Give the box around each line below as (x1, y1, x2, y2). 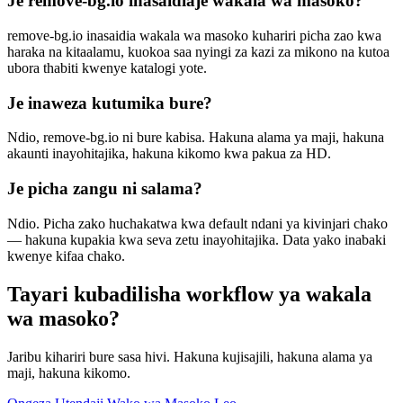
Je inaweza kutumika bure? (7, 93, 212, 112)
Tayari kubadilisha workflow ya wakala (7, 282, 372, 306)
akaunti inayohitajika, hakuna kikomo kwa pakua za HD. (7, 146, 331, 162)
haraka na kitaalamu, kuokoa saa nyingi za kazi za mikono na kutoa (7, 44, 390, 60)
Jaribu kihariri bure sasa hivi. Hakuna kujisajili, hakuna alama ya (7, 348, 372, 364)
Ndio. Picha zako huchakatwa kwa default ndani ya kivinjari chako (7, 215, 388, 231)
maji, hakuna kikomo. (7, 364, 130, 381)
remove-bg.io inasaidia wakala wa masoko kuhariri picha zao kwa (7, 28, 381, 44)
